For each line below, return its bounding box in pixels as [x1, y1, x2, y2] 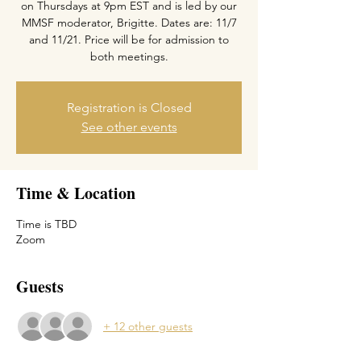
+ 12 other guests [103, 318, 193, 334]
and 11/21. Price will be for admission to [29, 32, 229, 47]
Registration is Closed [66, 100, 192, 115]
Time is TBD [16, 217, 77, 231]
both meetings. [89, 49, 168, 64]
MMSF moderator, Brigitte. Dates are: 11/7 [21, 15, 237, 30]
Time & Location [16, 181, 135, 205]
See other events [81, 119, 177, 135]
